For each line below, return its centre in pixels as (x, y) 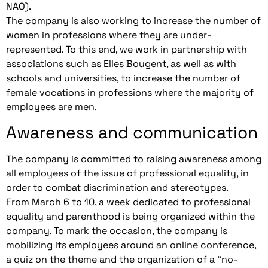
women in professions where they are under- (109, 35)
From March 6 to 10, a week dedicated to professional (128, 202)
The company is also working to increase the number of (133, 20)
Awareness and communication (132, 133)
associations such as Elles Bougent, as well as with (121, 63)
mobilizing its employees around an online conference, (131, 245)
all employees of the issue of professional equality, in (127, 173)
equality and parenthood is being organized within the (130, 217)
